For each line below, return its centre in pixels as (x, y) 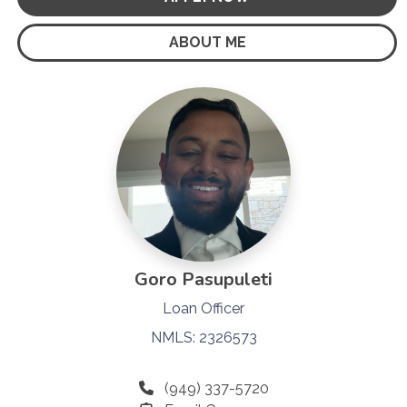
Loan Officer (203, 308)
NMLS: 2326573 (203, 337)
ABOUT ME (207, 42)
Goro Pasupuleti (203, 279)
